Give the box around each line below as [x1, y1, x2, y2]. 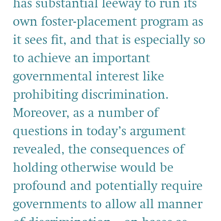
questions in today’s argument [13, 125, 185, 138]
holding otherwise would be [13, 161, 174, 175]
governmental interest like [13, 70, 164, 83]
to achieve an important [13, 52, 150, 65]
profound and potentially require [13, 180, 203, 193]
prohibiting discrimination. [13, 88, 169, 102]
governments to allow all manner [13, 198, 202, 211]
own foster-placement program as [13, 15, 203, 29]
